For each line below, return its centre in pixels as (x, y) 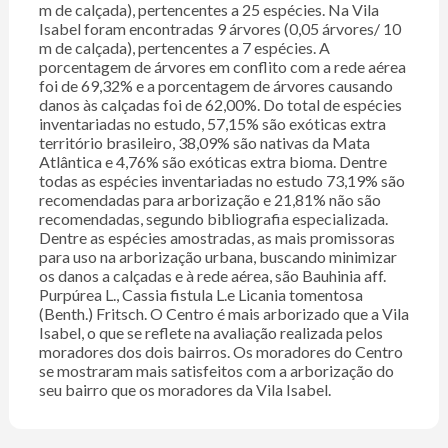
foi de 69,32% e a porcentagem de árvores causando (215, 86)
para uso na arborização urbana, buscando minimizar (217, 257)
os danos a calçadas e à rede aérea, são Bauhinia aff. (212, 276)
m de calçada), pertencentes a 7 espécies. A (184, 48)
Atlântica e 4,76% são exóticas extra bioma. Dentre (212, 162)
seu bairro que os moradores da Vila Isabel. (184, 390)
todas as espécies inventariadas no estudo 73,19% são (221, 181)
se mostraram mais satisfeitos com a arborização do (216, 371)
